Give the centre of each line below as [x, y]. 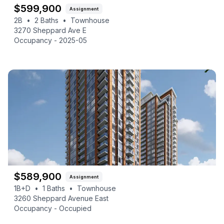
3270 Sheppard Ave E [50, 30]
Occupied [75, 208]
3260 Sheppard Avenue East [61, 198]
